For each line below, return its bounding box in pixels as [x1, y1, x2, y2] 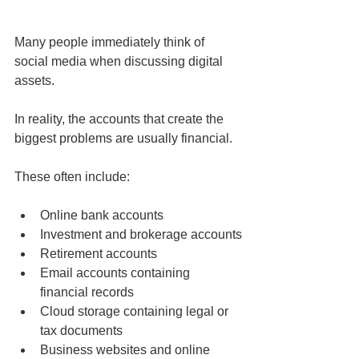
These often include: [14, 170, 130, 184]
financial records [40, 285, 134, 300]
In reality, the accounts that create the [14, 112, 227, 127]
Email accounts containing [40, 266, 193, 280]
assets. [14, 74, 54, 88]
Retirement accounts [40, 247, 157, 261]
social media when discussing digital [14, 54, 226, 69]
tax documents [40, 324, 123, 338]
